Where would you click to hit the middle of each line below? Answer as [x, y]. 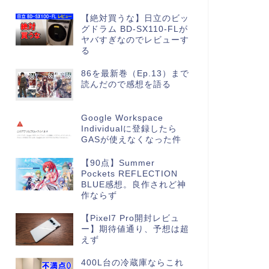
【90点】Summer [118, 163]
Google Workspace [122, 118]
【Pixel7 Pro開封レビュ [130, 218]
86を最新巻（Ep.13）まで [135, 73]
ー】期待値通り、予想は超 [135, 229]
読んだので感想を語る [126, 84]
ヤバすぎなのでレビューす [135, 40]
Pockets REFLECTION [129, 174]
